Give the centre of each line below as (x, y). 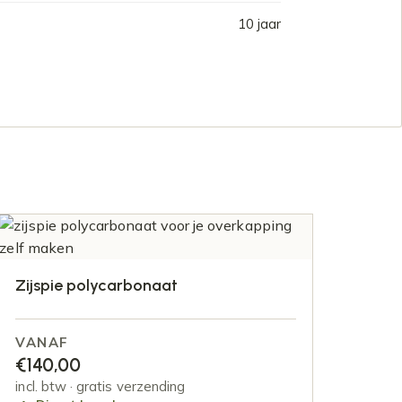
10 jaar (259, 24)
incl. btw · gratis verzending (100, 387)
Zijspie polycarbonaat (97, 285)
